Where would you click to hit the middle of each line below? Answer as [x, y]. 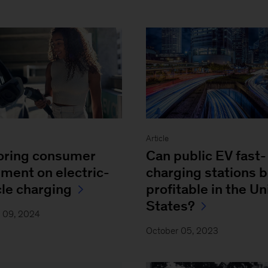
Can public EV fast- [206, 155]
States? [170, 205]
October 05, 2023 [182, 230]
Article [157, 138]
